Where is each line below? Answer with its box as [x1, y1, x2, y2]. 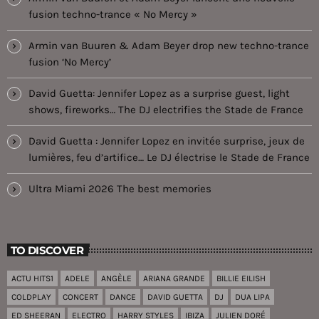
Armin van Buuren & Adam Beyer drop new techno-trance [28, 39, 309, 53]
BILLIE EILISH [216, 273, 266, 283]
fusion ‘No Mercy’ [28, 56, 111, 69]
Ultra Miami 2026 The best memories [28, 182, 211, 196]
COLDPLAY [11, 291, 51, 302]
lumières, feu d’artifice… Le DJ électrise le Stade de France [28, 151, 310, 164]
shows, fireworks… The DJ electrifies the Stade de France [28, 103, 303, 117]
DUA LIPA [235, 291, 270, 302]
